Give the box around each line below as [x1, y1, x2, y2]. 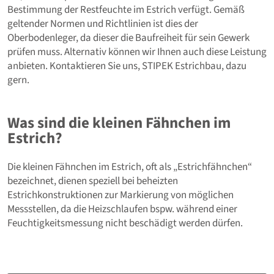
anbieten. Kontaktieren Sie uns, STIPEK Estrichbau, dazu [7, 58, 246, 73]
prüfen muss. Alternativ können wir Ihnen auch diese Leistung [7, 44, 267, 59]
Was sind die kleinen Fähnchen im [7, 111, 231, 134]
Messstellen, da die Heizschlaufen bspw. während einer [7, 201, 237, 217]
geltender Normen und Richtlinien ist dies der [7, 16, 198, 31]
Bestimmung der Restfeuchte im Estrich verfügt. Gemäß [7, 2, 245, 17]
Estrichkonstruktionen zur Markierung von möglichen [7, 187, 234, 202]
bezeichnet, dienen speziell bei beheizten [7, 173, 178, 188]
